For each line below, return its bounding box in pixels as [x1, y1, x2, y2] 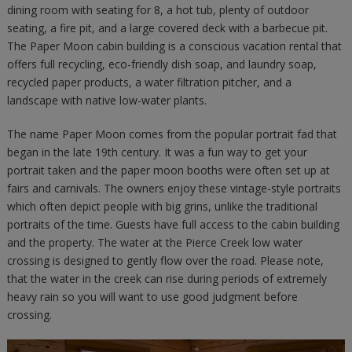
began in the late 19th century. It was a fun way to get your [6, 144, 307, 159]
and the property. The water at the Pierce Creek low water [6, 234, 302, 250]
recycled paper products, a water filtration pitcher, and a [6, 74, 291, 90]
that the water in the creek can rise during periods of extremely [6, 270, 327, 286]
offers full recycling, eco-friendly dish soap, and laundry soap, [6, 56, 317, 71]
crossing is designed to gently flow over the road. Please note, [6, 252, 324, 268]
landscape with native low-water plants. [6, 92, 207, 108]
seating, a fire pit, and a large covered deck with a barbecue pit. [6, 20, 328, 35]
